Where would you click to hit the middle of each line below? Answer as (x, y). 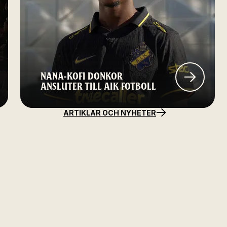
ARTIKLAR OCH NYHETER (110, 112)
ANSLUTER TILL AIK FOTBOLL (98, 86)
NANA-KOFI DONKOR (82, 76)
